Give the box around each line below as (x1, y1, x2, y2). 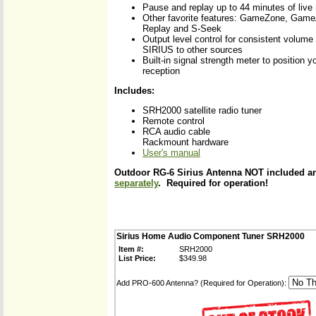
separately (114, 178, 158, 188)
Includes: (114, 85, 154, 96)
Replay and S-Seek (142, 23, 221, 34)
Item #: (119, 245, 144, 253)
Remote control (142, 116, 205, 126)
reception (142, 66, 180, 76)
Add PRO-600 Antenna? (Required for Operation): (116, 279, 288, 287)
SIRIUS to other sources (142, 44, 243, 55)
